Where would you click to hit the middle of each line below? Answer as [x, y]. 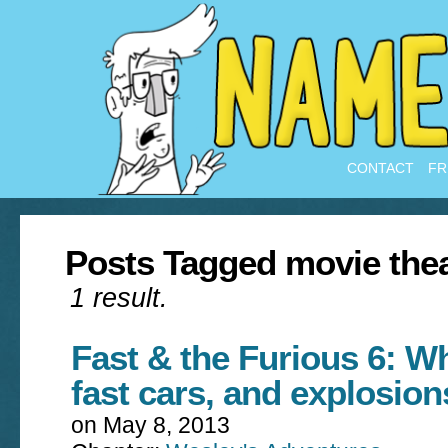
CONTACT [380, 168]
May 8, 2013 [166, 425]
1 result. [119, 298]
